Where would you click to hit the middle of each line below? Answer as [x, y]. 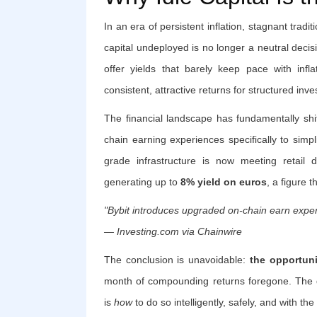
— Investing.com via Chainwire [173, 231]
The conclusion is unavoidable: [177, 259]
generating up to [142, 181]
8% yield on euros [224, 181]
